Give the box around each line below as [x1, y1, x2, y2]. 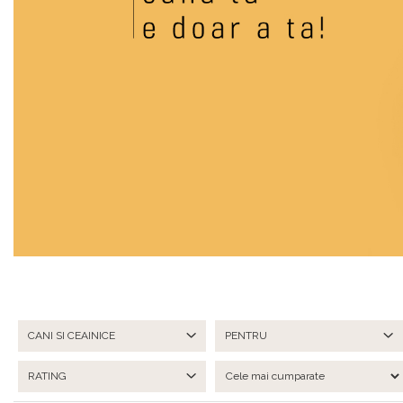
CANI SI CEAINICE [28, 328, 115, 342]
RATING [28, 369, 67, 382]
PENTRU [225, 328, 267, 342]
